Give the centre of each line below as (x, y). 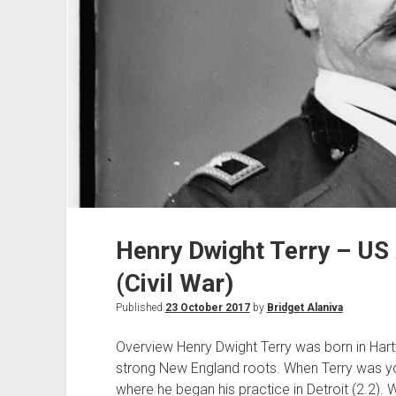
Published (140, 308)
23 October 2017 (207, 308)
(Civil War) (174, 284)
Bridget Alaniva (305, 308)
